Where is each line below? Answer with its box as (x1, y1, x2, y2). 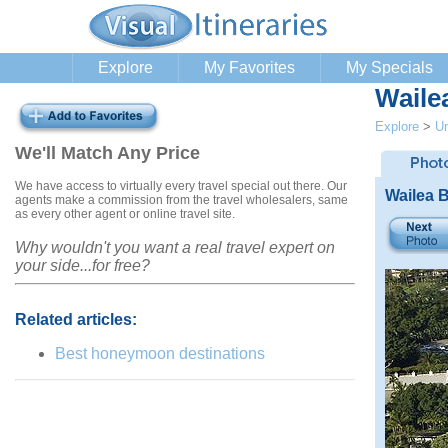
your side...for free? (15, 256, 150, 274)
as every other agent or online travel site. (15, 206, 235, 221)
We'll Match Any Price (15, 143, 200, 163)
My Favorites (204, 59, 295, 76)
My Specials (346, 59, 433, 76)
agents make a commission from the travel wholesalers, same (15, 192, 348, 207)
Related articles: (15, 310, 137, 328)
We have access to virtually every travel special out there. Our (15, 178, 347, 193)
